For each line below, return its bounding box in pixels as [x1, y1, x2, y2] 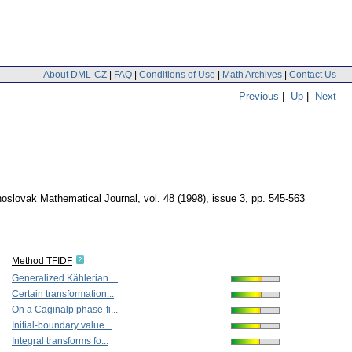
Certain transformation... [12, 288, 114, 300]
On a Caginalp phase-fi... [12, 304, 118, 316]
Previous [239, 90, 279, 102]
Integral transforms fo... [12, 335, 108, 347]
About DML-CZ [43, 68, 107, 80]
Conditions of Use [139, 68, 215, 80]
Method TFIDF [12, 255, 72, 267]
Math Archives [222, 68, 282, 80]
